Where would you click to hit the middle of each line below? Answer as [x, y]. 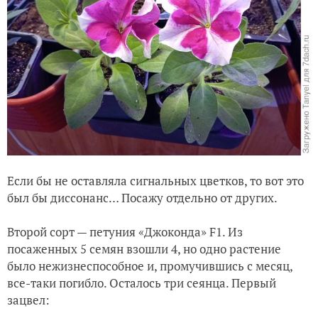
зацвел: [28, 300]
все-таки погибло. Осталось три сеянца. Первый [142, 283]
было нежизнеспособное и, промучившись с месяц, [150, 265]
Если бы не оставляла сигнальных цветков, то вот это [155, 180]
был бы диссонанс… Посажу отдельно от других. [142, 197]
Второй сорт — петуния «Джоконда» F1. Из [125, 231]
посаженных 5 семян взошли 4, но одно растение [144, 248]
